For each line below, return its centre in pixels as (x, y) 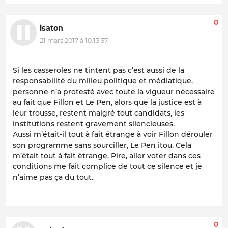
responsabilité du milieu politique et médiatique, (103, 81)
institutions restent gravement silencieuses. (94, 123)
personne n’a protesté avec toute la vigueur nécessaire (114, 91)
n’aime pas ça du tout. (53, 177)
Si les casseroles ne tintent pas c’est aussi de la (98, 70)
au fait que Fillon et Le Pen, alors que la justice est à (107, 102)
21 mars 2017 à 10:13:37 (74, 40)
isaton (51, 28)
